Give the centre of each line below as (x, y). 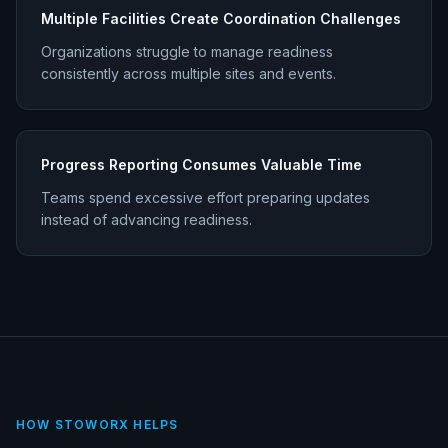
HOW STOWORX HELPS (97, 425)
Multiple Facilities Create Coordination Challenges (221, 19)
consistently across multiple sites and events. (188, 74)
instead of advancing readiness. (146, 220)
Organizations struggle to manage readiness (187, 52)
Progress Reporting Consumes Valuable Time (201, 165)
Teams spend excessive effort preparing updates (205, 198)
